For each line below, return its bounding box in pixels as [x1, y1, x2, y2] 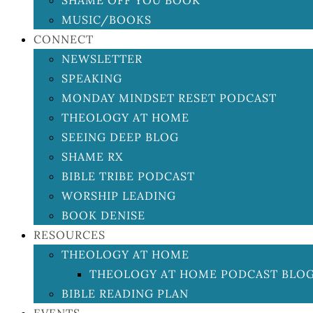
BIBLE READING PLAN [61, 286, 189, 300]
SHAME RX [61, 150, 123, 163]
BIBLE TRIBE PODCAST [61, 169, 195, 183]
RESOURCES [34, 228, 105, 242]
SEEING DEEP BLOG [61, 130, 179, 144]
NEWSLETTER [61, 52, 143, 66]
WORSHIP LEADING [61, 189, 176, 203]
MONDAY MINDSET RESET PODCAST [61, 91, 277, 105]
